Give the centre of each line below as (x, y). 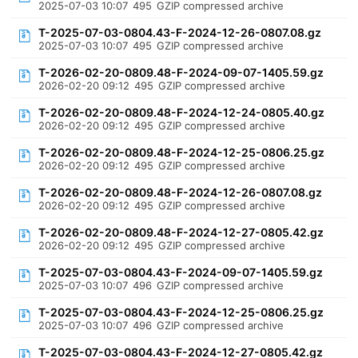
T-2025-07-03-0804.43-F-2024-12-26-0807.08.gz (180, 32)
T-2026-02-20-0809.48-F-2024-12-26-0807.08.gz (181, 192)
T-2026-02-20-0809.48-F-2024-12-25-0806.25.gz (182, 152)
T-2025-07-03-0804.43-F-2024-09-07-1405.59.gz (181, 272)
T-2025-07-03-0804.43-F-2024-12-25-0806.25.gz (181, 312)
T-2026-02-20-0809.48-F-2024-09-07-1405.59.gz (181, 72)
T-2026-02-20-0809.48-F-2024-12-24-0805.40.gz (182, 112)
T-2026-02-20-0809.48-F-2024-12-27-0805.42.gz (181, 232)
